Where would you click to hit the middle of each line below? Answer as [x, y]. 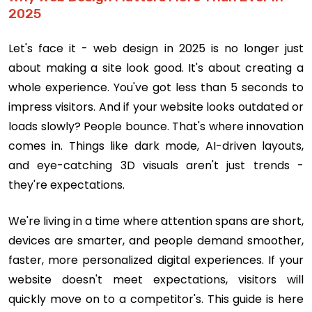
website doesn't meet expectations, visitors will [156, 280]
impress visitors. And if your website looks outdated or [156, 107]
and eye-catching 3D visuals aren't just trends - [156, 166]
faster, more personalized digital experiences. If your [156, 260]
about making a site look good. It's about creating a [156, 68]
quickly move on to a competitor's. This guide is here [156, 299]
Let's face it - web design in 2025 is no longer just [156, 49]
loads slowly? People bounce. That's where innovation [156, 127]
